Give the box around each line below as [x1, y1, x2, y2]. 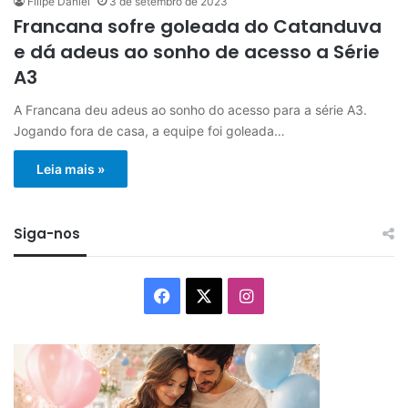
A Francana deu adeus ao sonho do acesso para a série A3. [14, 101, 367, 117]
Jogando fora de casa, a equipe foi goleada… [14, 122, 285, 138]
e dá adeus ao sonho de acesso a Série [14, 38, 380, 65]
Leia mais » [36, 160, 105, 177]
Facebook [169, 284, 246, 304]
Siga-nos [14, 223, 80, 243]
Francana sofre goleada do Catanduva [14, 13, 382, 39]
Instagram [251, 284, 331, 304]
